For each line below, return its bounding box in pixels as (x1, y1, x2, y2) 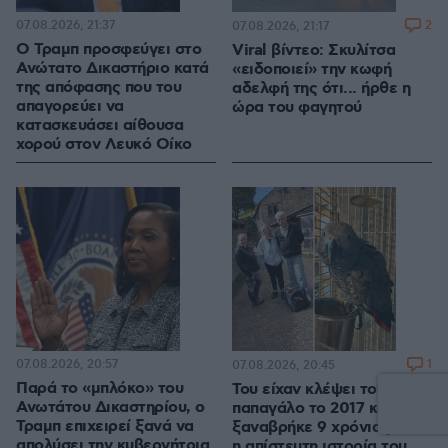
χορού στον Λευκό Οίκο (16, 134, 192, 156)
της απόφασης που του (16, 77, 181, 99)
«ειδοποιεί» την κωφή (232, 59, 391, 81)
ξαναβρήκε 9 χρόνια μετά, (232, 417, 425, 439)
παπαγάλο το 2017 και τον (232, 398, 421, 420)
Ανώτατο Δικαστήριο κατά (16, 58, 209, 80)
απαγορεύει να (16, 96, 124, 118)
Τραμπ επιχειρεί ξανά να (16, 416, 194, 438)
